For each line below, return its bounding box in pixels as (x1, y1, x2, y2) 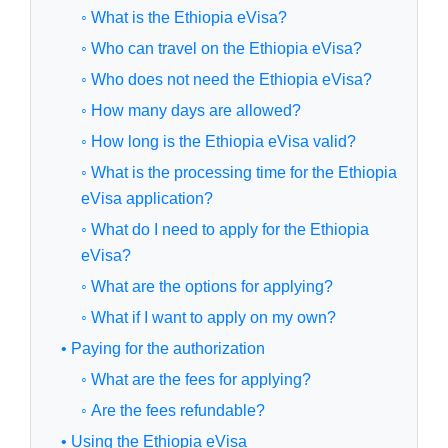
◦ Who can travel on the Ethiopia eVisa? (81, 40, 362, 58)
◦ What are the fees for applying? (81, 371, 311, 389)
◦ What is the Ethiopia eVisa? (81, 9, 287, 27)
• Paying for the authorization (61, 340, 265, 358)
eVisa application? (81, 190, 213, 208)
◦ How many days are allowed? (81, 102, 301, 120)
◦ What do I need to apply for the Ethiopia (81, 221, 369, 239)
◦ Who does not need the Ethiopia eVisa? (81, 71, 372, 89)
